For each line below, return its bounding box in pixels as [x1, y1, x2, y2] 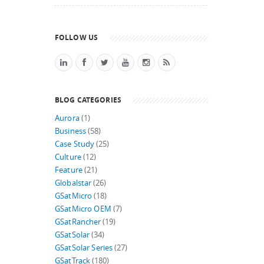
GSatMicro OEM [55, 204, 111, 214]
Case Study [55, 139, 95, 149]
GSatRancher [55, 217, 101, 227]
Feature [55, 165, 82, 175]
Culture [55, 152, 81, 162]
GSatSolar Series [55, 243, 113, 253]
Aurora [55, 113, 80, 123]
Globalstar [55, 178, 92, 188]
